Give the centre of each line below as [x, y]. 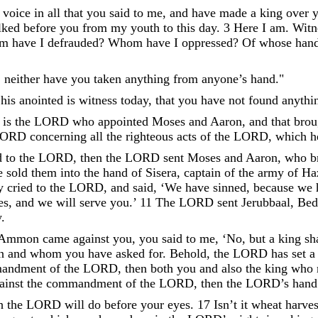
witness [98, 100]
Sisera [161, 172]
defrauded [73, 42]
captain [202, 172]
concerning [58, 136]
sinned [230, 187]
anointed [41, 100]
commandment [84, 283]
